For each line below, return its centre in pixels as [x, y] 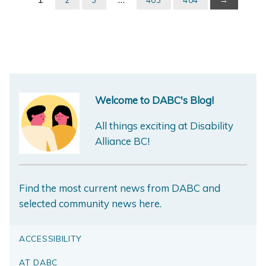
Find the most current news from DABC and [120, 188]
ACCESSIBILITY [51, 239]
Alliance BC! [122, 141]
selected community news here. [90, 203]
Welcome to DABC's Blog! [154, 100]
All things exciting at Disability [164, 126]
